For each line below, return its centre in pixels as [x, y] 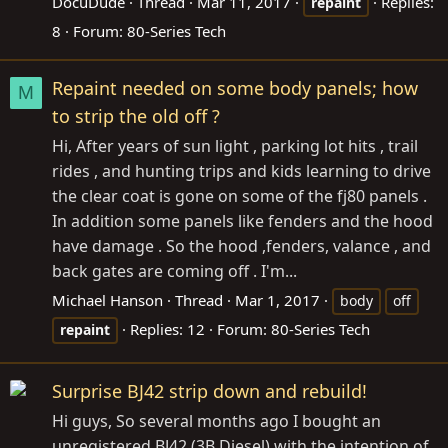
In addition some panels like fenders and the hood [242, 220]
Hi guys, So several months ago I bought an [216, 421]
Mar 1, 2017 [277, 299]
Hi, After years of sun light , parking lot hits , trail [235, 145]
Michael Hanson [107, 299]
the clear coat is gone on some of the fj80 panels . [239, 195]
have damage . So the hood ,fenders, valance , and [241, 245]
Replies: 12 [167, 328]
